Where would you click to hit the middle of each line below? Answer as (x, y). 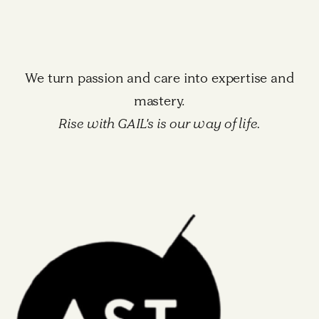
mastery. (159, 100)
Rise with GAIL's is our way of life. (159, 123)
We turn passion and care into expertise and (159, 78)
